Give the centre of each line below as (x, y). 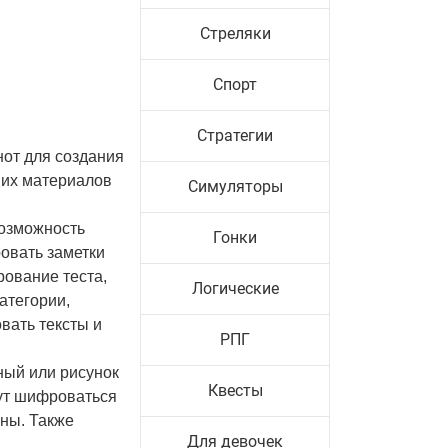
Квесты (235, 390)
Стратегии (235, 135)
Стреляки (235, 33)
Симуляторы (235, 186)
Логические (235, 288)
